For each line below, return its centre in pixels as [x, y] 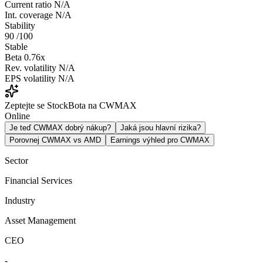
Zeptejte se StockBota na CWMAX [71, 105]
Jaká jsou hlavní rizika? [161, 127]
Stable [16, 46]
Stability [20, 25]
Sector [16, 160]
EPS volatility [30, 78]
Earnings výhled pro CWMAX [160, 140]
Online [17, 116]
